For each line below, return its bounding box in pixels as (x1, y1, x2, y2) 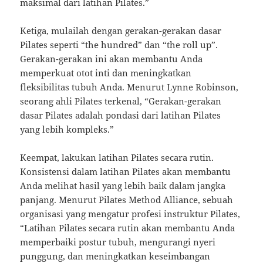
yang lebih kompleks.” (20, 123, 114, 136)
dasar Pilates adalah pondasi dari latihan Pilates (20, 109, 221, 122)
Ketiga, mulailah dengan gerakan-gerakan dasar (20, 25, 222, 37)
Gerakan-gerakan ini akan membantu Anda (20, 53, 203, 65)
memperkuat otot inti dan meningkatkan (20, 67, 192, 79)
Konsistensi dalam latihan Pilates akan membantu (20, 166, 231, 178)
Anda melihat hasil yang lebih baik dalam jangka (20, 180, 226, 192)
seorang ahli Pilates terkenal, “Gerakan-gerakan (20, 95, 222, 107)
